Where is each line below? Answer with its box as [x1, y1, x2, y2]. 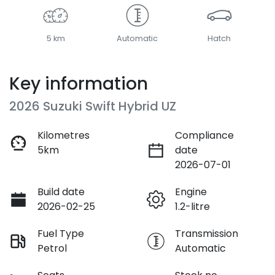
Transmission [175, 226, 238, 241]
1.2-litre [175, 199, 210, 214]
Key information [9, 71, 148, 96]
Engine [175, 184, 207, 199]
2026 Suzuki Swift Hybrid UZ [9, 97, 176, 115]
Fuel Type [37, 226, 84, 241]
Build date [37, 184, 85, 199]
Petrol [37, 241, 67, 255]
